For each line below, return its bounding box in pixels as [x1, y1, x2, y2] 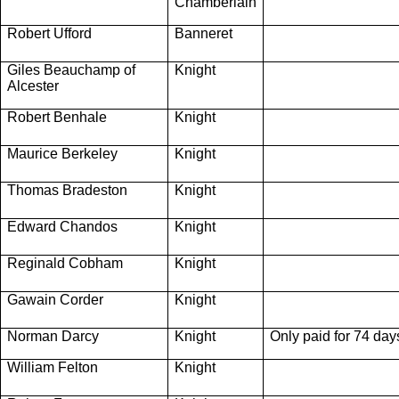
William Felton [7, 359, 98, 375]
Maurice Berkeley [7, 145, 118, 161]
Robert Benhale [7, 109, 107, 125]
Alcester [7, 77, 59, 94]
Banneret [175, 25, 232, 41]
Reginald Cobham [7, 255, 123, 271]
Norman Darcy [7, 328, 99, 344]
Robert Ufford [7, 25, 92, 41]
